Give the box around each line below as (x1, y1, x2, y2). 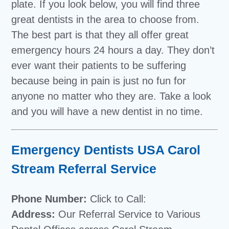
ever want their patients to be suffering (11, 60, 187, 71)
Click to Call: (90, 193, 147, 204)
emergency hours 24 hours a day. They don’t (11, 44, 215, 56)
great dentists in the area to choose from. (11, 14, 200, 25)
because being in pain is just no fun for (11, 75, 187, 86)
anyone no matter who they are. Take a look (11, 90, 212, 102)
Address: (11, 209, 56, 220)
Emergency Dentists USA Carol (11, 143, 201, 157)
